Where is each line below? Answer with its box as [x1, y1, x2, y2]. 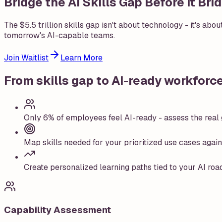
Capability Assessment [4, 204, 111, 217]
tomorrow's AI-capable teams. [4, 30, 115, 41]
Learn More [60, 52, 103, 63]
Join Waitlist [4, 52, 49, 63]
